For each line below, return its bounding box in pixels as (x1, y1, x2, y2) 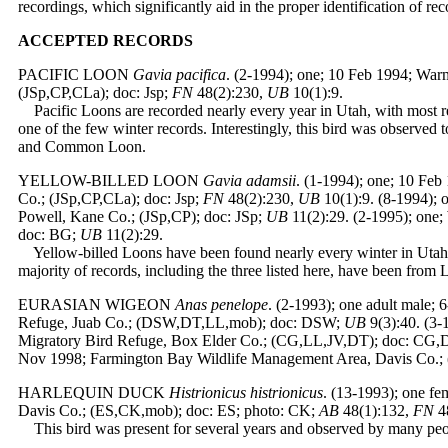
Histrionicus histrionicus (169, 384, 323, 401)
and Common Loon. (18, 138, 146, 155)
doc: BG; (18, 226, 80, 243)
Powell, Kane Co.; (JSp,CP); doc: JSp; (18, 208, 266, 225)
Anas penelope (175, 296, 268, 313)
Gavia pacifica (133, 66, 226, 83)
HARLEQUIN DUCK (18, 384, 165, 401)
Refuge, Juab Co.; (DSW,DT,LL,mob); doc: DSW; (18, 314, 344, 331)
